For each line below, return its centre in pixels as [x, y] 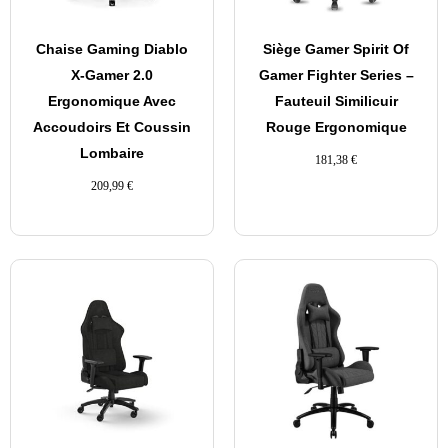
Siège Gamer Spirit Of [336, 48]
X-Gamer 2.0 [112, 74]
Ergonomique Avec [112, 100]
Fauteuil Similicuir [336, 100]
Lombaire [112, 152]
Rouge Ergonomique [336, 126]
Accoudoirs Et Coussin [112, 126]
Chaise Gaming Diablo [112, 48]
